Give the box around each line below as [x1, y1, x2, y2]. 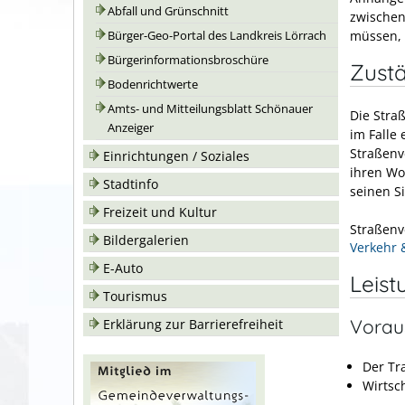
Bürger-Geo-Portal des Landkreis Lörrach [108, 28, 326, 43]
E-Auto [103, 259, 143, 277]
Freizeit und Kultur [103, 203, 217, 221]
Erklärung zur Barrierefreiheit [103, 316, 283, 333]
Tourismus [103, 287, 167, 305]
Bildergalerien [103, 231, 189, 249]
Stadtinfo [103, 175, 158, 193]
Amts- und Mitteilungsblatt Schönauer [108, 101, 313, 117]
